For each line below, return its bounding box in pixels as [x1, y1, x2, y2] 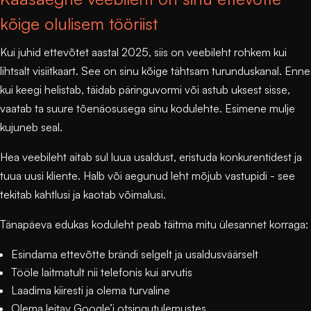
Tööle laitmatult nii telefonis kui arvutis [11, 264, 192, 279]
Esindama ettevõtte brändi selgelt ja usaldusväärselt [11, 246, 258, 261]
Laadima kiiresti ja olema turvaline [11, 283, 170, 297]
